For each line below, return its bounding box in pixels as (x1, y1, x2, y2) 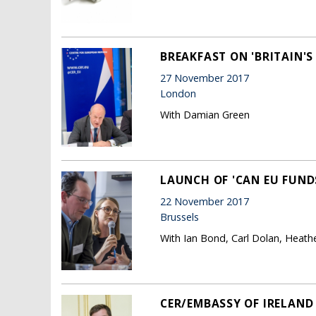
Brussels (160, 210, 199, 224)
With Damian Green (160, 107, 250, 121)
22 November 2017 (160, 195, 249, 209)
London (160, 87, 196, 101)
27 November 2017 (160, 71, 249, 85)
